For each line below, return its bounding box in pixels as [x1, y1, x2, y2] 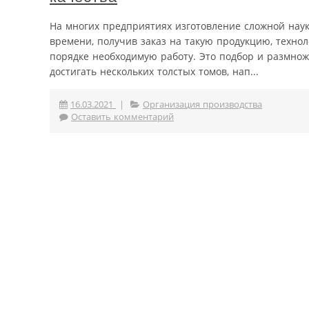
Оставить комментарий [71, 110, 174, 123]
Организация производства [143, 98, 262, 110]
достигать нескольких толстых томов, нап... [50, 64, 259, 78]
